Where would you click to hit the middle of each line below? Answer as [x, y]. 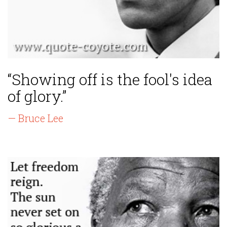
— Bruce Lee [35, 118]
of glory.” [37, 96]
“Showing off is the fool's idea [110, 80]
